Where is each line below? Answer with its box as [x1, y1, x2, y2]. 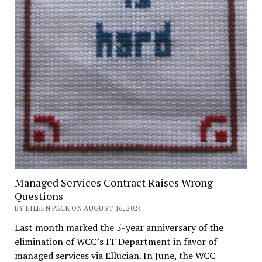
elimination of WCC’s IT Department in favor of [14, 235, 217, 248]
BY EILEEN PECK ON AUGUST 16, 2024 [14, 203, 142, 212]
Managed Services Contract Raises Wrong [14, 175, 213, 189]
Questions [14, 188, 63, 203]
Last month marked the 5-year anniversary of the [14, 220, 223, 234]
